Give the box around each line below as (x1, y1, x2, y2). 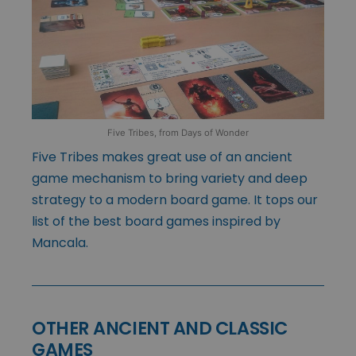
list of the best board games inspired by (32, 211, 281, 230)
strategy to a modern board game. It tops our (32, 190, 318, 209)
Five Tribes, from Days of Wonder (107, 126, 249, 138)
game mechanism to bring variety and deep (32, 168, 308, 188)
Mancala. (32, 233, 88, 252)
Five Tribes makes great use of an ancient (32, 147, 292, 166)
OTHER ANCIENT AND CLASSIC (32, 315, 288, 341)
